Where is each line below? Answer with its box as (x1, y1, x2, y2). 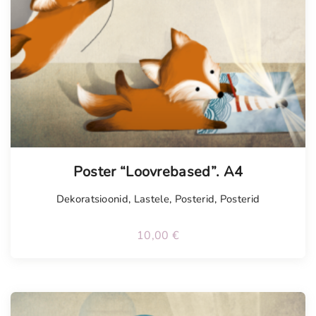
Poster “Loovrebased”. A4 (73, 162, 243, 182)
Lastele (133, 192, 169, 207)
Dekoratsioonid (56, 192, 129, 207)
